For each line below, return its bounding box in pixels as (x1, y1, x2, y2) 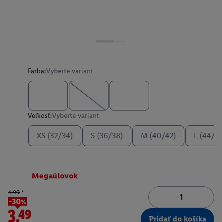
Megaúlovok (32, 171, 78, 180)
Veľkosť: (28, 111, 52, 120)
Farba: (28, 67, 46, 75)
